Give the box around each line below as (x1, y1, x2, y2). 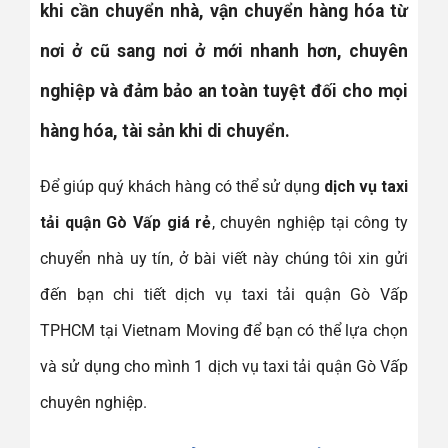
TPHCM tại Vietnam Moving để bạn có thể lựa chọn (40, 320, 408, 340)
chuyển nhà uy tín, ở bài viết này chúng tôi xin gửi (40, 248, 408, 268)
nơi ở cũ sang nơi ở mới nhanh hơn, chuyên (40, 41, 408, 62)
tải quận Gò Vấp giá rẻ (40, 212, 212, 232)
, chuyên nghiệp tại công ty (211, 212, 408, 232)
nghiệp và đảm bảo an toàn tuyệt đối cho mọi (40, 81, 408, 102)
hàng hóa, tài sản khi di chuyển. (40, 121, 294, 142)
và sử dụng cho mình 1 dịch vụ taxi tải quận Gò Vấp (40, 356, 408, 376)
